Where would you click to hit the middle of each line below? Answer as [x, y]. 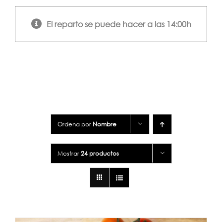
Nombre [104, 124]
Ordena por [75, 124]
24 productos [100, 153]
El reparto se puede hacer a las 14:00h [119, 24]
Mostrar [69, 153]
